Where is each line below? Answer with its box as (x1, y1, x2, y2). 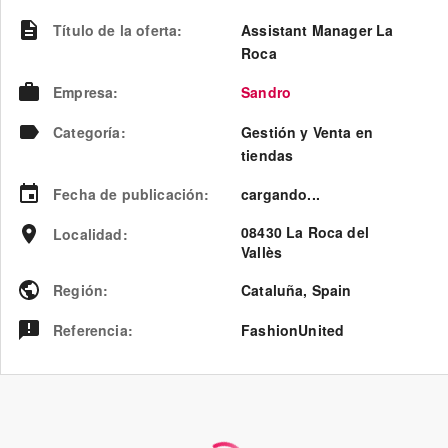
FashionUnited (241, 319, 345, 340)
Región (53, 279, 104, 300)
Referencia (53, 319, 128, 340)
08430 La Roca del (241, 221, 369, 242)
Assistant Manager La (241, 19, 394, 40)
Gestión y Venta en (241, 121, 374, 142)
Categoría (53, 121, 121, 142)
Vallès (241, 241, 283, 262)
